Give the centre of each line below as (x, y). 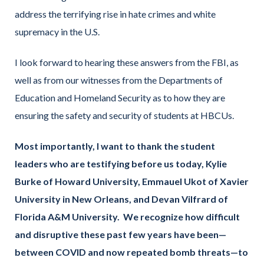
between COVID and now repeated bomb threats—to (131, 252)
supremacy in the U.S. (57, 31)
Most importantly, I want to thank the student (115, 146)
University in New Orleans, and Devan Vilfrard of (121, 199)
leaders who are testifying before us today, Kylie (121, 164)
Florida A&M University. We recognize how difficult (127, 217)
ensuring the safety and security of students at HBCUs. (124, 115)
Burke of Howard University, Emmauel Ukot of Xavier (132, 181)
